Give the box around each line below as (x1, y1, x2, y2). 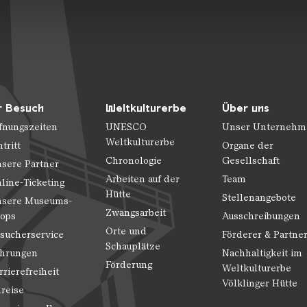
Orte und (105, 225, 147, 236)
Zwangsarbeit (105, 207, 166, 218)
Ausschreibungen (222, 210, 301, 221)
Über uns (222, 101, 270, 114)
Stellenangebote (222, 192, 297, 203)
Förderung (105, 259, 152, 270)
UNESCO (105, 121, 147, 132)
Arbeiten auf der (105, 173, 180, 184)
